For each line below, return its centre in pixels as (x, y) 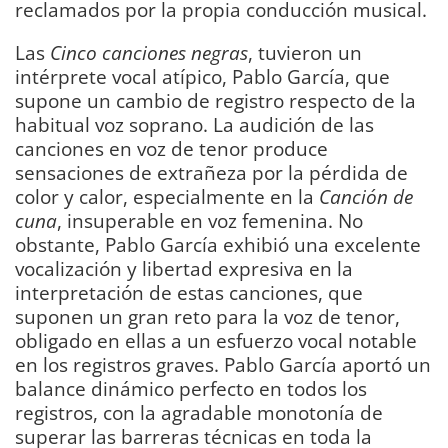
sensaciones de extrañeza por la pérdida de (211, 173)
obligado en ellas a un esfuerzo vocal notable (216, 341)
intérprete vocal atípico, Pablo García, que (202, 77)
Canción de (366, 197)
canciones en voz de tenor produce (171, 149)
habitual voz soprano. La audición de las (194, 125)
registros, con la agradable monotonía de (199, 413)
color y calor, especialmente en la (167, 197)
